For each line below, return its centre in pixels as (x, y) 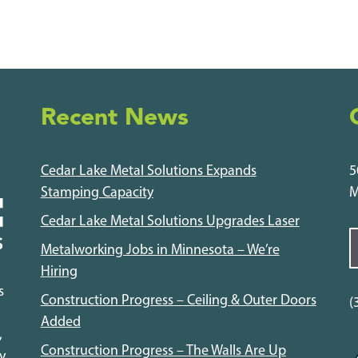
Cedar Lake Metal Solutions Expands (148, 171)
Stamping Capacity (97, 193)
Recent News (114, 118)
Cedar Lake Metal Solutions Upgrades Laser (170, 222)
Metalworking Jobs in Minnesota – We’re (160, 251)
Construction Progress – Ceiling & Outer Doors (178, 301)
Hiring (59, 272)
